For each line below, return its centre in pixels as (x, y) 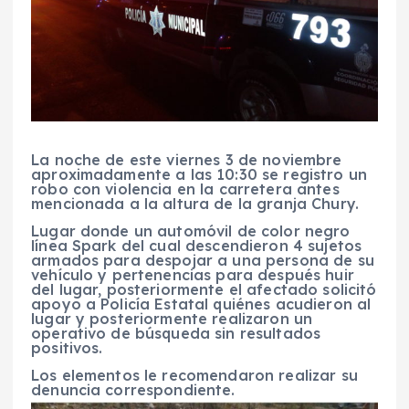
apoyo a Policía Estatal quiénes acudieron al (201, 304)
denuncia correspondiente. (133, 389)
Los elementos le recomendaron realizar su (194, 375)
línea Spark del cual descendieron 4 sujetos (197, 245)
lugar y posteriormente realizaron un (172, 318)
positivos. (67, 347)
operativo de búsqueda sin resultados (176, 333)
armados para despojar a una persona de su (203, 260)
